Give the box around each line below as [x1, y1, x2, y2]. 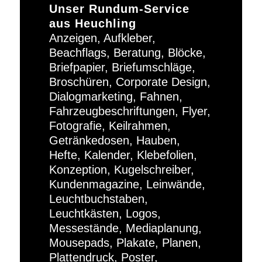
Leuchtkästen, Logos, [49, 207, 161, 220]
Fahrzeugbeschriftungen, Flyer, [49, 105, 211, 118]
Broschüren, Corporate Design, [49, 75, 211, 89]
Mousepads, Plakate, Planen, [49, 236, 201, 250]
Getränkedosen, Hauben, [49, 134, 180, 147]
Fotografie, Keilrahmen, [49, 119, 171, 133]
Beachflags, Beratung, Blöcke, [49, 46, 206, 60]
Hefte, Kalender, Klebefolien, [49, 149, 197, 162]
